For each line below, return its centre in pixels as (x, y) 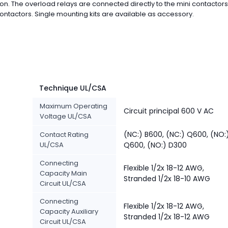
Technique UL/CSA (73, 88)
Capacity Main (63, 173)
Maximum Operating (74, 106)
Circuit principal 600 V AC (169, 111)
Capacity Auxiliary (69, 211)
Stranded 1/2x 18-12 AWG (167, 217)
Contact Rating (64, 135)
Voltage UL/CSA (66, 116)
